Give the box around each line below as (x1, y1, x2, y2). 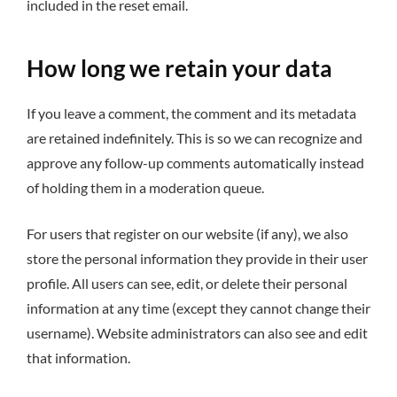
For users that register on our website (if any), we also (27, 225, 348, 243)
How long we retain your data (27, 53, 332, 82)
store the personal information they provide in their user (27, 250, 368, 268)
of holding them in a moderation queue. (27, 178, 264, 196)
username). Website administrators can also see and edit (27, 324, 368, 342)
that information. (27, 349, 130, 367)
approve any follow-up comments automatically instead (27, 153, 364, 171)
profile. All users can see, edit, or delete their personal (27, 275, 347, 292)
